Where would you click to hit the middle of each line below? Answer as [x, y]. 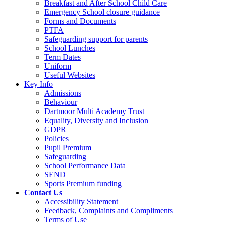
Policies [57, 138]
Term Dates [63, 57]
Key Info [38, 84]
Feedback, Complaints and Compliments [108, 210]
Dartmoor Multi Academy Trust [94, 111]
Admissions [63, 93]
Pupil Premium [68, 147]
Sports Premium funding [83, 183]
